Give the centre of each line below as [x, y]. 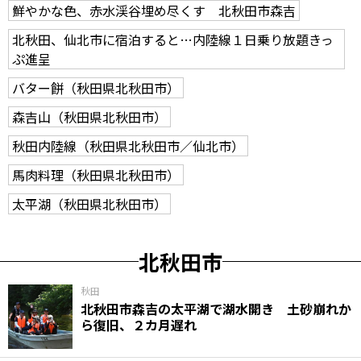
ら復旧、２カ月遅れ [139, 324]
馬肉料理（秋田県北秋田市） [96, 174]
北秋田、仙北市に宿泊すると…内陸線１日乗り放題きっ [173, 39]
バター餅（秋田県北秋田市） [96, 87]
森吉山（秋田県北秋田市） [89, 116]
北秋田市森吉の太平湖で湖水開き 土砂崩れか [216, 308]
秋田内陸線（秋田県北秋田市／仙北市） [128, 145]
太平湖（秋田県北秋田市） [89, 203]
